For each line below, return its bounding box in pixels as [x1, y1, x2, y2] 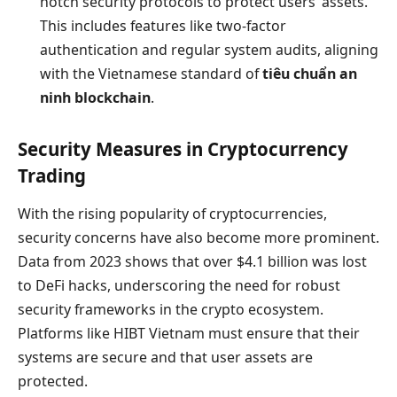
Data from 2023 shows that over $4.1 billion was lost [18, 252, 367, 272]
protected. [18, 371, 88, 392]
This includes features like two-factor [40, 16, 286, 36]
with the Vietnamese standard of [40, 64, 262, 84]
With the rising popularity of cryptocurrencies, [18, 204, 327, 224]
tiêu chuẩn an [262, 64, 357, 84]
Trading [18, 162, 86, 188]
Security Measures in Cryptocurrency [18, 136, 348, 161]
